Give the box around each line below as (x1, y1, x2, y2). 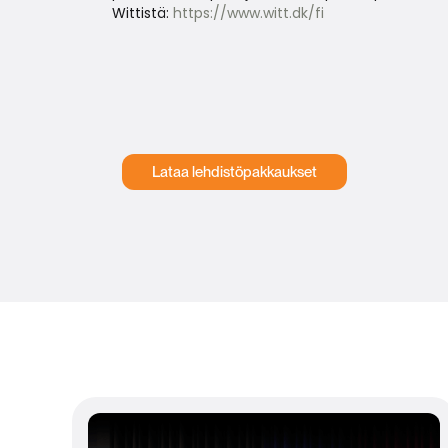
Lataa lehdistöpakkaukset (152, 162, 318, 181)
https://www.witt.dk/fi (173, 2, 325, 23)
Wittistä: (112, 2, 174, 23)
